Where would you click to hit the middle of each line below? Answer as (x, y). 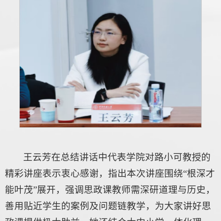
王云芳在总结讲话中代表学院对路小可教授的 (117, 157)
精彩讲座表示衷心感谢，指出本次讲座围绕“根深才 (110, 174)
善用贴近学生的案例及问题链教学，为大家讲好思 (108, 206)
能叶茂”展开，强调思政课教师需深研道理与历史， (110, 190)
